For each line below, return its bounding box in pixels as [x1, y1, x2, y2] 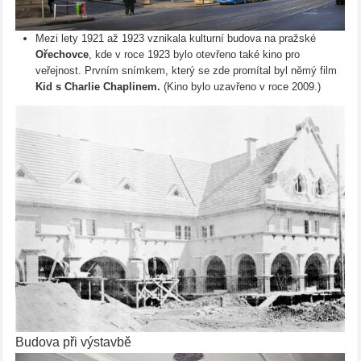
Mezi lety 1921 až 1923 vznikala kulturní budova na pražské [35, 31, 316, 44]
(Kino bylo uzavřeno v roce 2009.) [160, 80, 321, 93]
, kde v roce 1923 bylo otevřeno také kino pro [88, 48, 300, 60]
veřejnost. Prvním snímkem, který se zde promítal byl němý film [35, 64, 337, 77]
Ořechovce [35, 48, 89, 60]
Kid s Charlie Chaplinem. [35, 80, 160, 93]
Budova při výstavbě [15, 335, 131, 350]
